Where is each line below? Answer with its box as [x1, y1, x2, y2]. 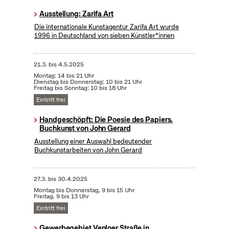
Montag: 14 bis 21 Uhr [33, 72, 94, 80]
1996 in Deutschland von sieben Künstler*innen [34, 31, 175, 40]
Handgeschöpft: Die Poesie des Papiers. [39, 115, 173, 125]
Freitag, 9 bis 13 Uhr [33, 192, 89, 201]
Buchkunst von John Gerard [39, 124, 131, 133]
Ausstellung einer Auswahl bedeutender [34, 137, 152, 146]
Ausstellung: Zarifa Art [39, 9, 113, 19]
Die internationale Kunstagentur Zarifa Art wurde [34, 22, 179, 32]
